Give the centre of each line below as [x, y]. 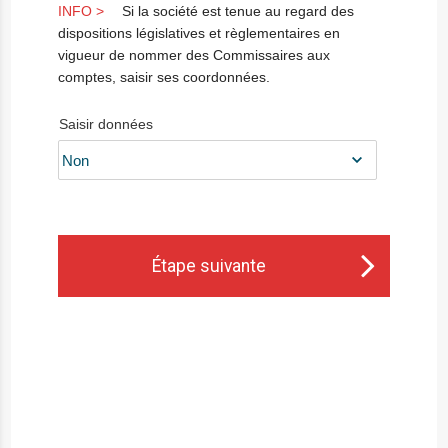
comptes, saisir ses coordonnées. [164, 77]
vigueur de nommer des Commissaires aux [194, 55]
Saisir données [106, 124]
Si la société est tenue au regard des [238, 11]
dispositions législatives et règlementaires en [199, 33]
